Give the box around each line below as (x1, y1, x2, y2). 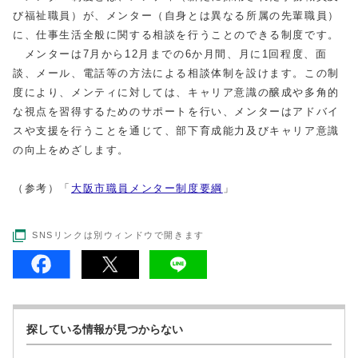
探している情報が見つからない (26, 323, 183, 336)
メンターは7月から (13, 48, 125, 60)
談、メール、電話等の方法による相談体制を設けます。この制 (13, 67, 340, 79)
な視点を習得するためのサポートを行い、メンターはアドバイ (13, 105, 340, 117)
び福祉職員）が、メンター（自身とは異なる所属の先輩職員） (13, 10, 340, 22)
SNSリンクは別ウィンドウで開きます (32, 230, 205, 240)
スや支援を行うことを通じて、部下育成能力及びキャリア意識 (13, 125, 340, 137)
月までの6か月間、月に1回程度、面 (138, 48, 328, 60)
